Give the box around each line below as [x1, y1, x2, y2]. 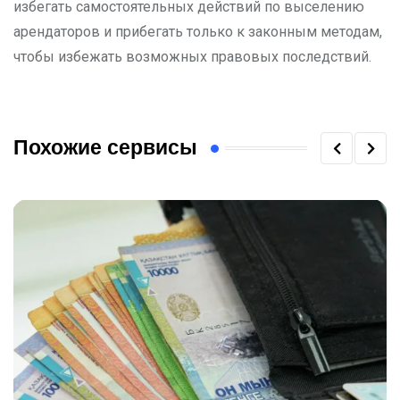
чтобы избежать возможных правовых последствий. [13, 48, 371, 65]
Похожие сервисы [13, 137, 197, 160]
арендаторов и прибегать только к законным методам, [13, 23, 382, 40]
